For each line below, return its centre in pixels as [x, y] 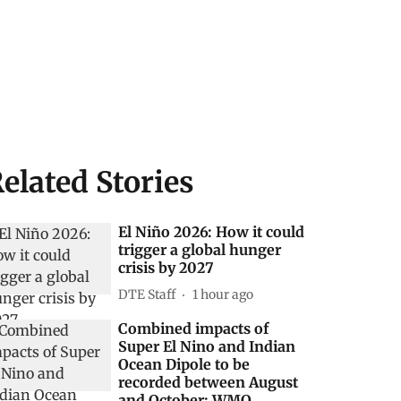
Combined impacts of [194, 328]
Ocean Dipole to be [184, 364]
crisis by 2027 [166, 268]
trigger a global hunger [200, 250]
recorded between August [209, 382]
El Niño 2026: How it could [212, 232]
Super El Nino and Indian [207, 346]
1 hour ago [223, 294]
